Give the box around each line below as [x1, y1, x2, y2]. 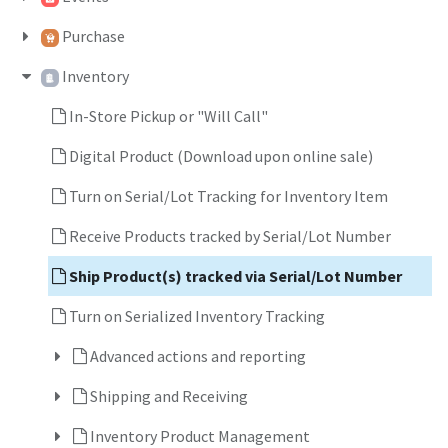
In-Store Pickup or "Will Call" [69, 106, 268, 126]
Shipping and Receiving [89, 386, 248, 406]
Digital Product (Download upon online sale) [69, 146, 373, 166]
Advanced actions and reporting [89, 346, 306, 366]
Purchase [61, 26, 125, 46]
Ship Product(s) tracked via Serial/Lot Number [69, 266, 402, 286]
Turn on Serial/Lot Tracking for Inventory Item [69, 186, 388, 206]
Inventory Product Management [89, 426, 310, 446]
